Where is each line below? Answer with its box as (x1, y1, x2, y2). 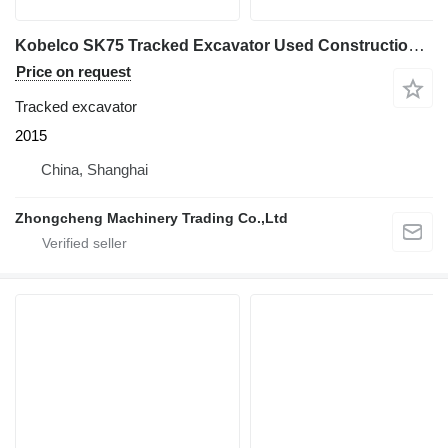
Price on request (16, 63, 131, 80)
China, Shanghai (41, 161, 148, 178)
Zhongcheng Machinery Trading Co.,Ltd (15, 210, 288, 226)
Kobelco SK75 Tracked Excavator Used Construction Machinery (408, 36, 425, 55)
